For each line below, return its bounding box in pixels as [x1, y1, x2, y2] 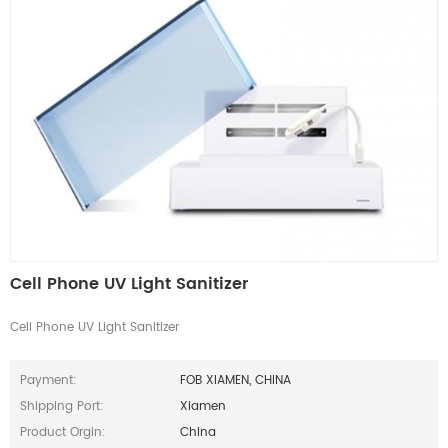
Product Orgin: [20, 423, 106, 443]
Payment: [20, 371, 77, 391]
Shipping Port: [20, 397, 104, 417]
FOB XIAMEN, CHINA [180, 371, 292, 391]
